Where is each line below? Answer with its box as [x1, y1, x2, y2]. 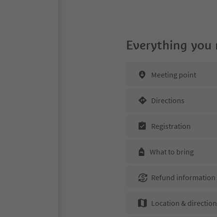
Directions [151, 95, 185, 105]
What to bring [150, 146, 194, 156]
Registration [151, 121, 191, 131]
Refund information [151, 172, 216, 182]
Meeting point [151, 69, 196, 79]
